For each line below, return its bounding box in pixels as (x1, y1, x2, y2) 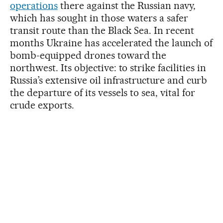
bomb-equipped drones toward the (10, 49, 167, 61)
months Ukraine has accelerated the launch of (10, 36, 213, 49)
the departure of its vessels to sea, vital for (10, 86, 196, 99)
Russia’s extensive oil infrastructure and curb (10, 74, 208, 86)
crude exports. (10, 99, 74, 111)
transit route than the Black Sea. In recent (10, 24, 195, 36)
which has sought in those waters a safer (10, 11, 189, 24)
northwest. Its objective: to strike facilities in (10, 61, 207, 74)
